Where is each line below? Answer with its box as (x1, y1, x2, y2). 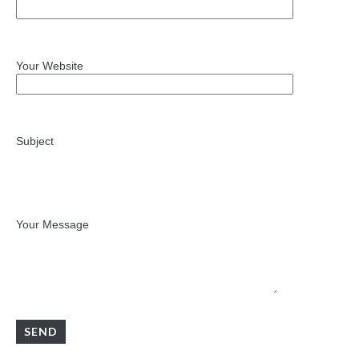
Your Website (16, 59, 83, 72)
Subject (16, 135, 54, 147)
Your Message (16, 218, 89, 231)
